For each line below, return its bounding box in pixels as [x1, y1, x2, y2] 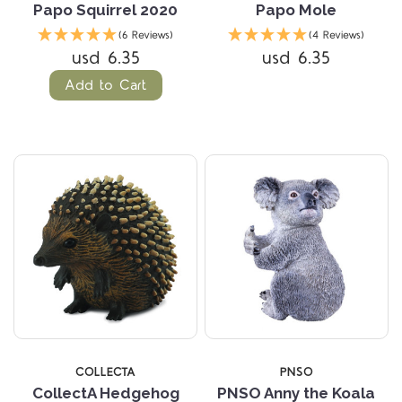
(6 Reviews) [118, 28, 174, 44]
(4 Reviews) [309, 28, 365, 44]
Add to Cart [64, 75, 147, 96]
